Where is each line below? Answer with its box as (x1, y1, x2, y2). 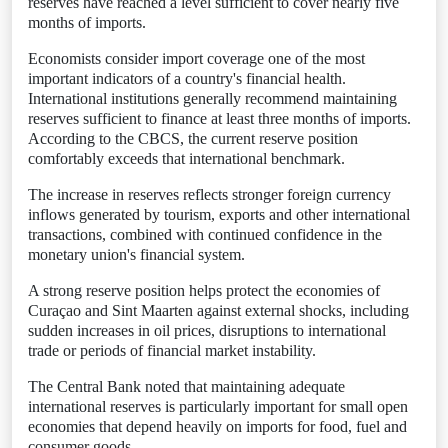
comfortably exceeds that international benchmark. (28, 150, 345, 167)
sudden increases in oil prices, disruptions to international (28, 322, 386, 339)
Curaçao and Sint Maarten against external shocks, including (28, 302, 409, 319)
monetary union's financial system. (28, 246, 245, 263)
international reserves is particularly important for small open (28, 398, 408, 415)
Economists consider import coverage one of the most (28, 50, 365, 67)
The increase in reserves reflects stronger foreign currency (28, 186, 391, 203)
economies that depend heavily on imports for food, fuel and (28, 418, 407, 435)
